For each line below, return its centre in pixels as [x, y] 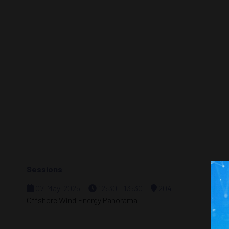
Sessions [44, 169]
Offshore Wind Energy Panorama [82, 200]
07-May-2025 [57, 188]
